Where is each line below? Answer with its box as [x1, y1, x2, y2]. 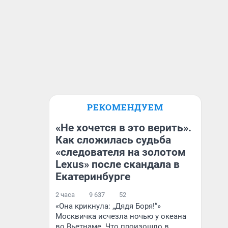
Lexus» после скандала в [55, 158, 180, 170]
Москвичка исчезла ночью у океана [55, 212, 186, 221]
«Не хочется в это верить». [55, 122, 191, 134]
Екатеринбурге [55, 170, 130, 183]
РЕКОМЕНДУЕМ [87, 101, 163, 113]
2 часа [55, 191, 75, 198]
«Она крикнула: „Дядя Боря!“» [55, 202, 161, 211]
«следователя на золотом [55, 146, 186, 158]
